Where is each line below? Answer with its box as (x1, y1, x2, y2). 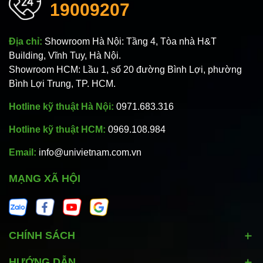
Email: (9, 147, 39, 158)
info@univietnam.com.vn (39, 147, 141, 158)
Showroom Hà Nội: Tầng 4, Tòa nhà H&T (45, 36, 217, 47)
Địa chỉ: (9, 36, 45, 47)
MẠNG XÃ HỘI (9, 173, 80, 185)
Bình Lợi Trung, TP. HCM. (9, 79, 116, 89)
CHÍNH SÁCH (9, 230, 75, 242)
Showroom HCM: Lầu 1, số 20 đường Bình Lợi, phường (9, 65, 242, 75)
